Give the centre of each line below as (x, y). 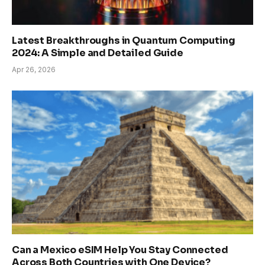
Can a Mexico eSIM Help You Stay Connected (120, 250)
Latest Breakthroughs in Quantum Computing (124, 40)
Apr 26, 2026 (34, 69)
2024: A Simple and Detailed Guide (98, 53)
